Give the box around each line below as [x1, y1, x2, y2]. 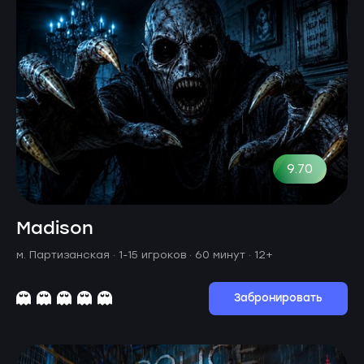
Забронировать [234, 289, 323, 307]
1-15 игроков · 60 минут [119, 248, 249, 261]
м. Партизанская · [16, 248, 119, 261]
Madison [16, 214, 93, 243]
